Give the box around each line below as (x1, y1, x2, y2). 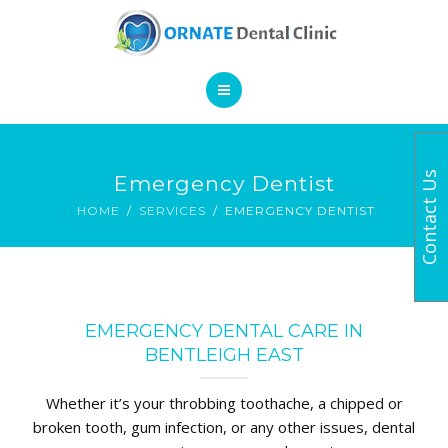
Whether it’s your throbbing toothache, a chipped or (45, 393, 403, 414)
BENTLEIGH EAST (144, 344, 304, 367)
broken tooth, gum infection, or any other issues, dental (33, 417, 415, 438)
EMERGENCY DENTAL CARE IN (85, 320, 363, 343)
